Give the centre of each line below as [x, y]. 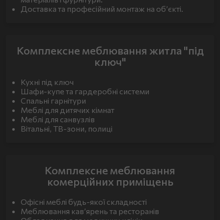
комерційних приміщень [110, 181]
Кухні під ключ [47, 82]
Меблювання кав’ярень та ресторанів [90, 211]
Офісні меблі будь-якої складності [84, 202]
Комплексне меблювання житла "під [110, 50]
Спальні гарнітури [53, 100]
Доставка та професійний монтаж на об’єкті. [102, 9]
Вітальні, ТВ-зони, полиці [67, 128]
